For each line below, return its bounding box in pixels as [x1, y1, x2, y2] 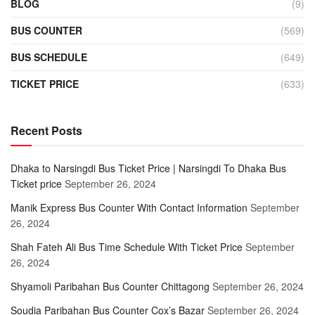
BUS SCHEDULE [11, 50, 87, 65]
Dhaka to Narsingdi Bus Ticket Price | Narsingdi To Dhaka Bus [11, 161, 286, 176]
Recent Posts [11, 122, 82, 139]
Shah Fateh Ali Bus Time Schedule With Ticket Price [11, 240, 243, 255]
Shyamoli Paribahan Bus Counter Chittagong [11, 279, 210, 294]
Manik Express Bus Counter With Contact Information [11, 200, 247, 215]
